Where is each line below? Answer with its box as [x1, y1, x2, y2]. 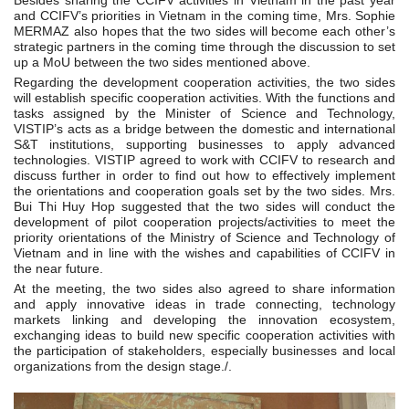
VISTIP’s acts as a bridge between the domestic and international [14, 121, 395, 137]
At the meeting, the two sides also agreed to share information [14, 281, 395, 297]
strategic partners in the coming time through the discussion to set [14, 39, 395, 55]
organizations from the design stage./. [14, 359, 232, 374]
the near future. [14, 261, 103, 277]
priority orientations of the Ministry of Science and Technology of [14, 230, 395, 246]
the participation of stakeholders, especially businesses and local [14, 343, 395, 359]
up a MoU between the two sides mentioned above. [14, 55, 310, 70]
